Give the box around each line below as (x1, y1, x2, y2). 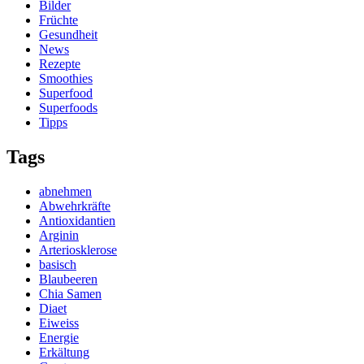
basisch (39, 257, 76, 271)
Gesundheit (39, 27, 97, 41)
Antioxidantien (39, 213, 115, 227)
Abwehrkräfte (39, 198, 110, 213)
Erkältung (39, 344, 89, 359)
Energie (39, 330, 79, 344)
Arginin (39, 227, 79, 242)
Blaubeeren (39, 271, 97, 286)
